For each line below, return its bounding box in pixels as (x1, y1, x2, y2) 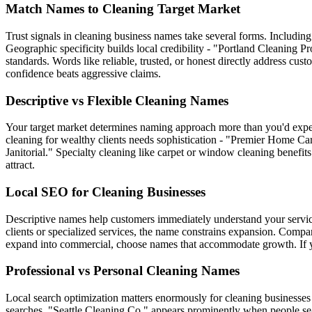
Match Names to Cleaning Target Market (6, 1, 240, 17)
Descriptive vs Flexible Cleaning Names (6, 93, 228, 108)
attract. (6, 159, 35, 171)
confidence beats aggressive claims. (6, 67, 161, 79)
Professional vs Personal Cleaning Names (6, 263, 240, 279)
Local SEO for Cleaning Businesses (6, 185, 205, 199)
